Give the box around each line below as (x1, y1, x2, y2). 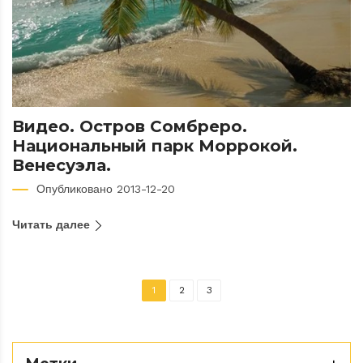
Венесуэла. (12, 155, 111, 175)
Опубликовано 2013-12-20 (36, 181, 175, 195)
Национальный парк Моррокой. (12, 135, 297, 156)
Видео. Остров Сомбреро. (12, 116, 247, 136)
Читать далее (12, 217, 93, 231)
